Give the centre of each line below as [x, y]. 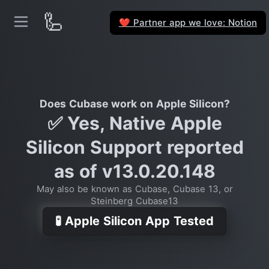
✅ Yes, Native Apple [134, 123]
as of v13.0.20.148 [134, 171]
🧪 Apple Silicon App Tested [134, 221]
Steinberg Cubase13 [134, 201]
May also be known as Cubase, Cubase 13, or [134, 189]
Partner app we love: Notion [194, 22]
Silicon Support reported [134, 147]
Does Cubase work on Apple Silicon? [134, 104]
